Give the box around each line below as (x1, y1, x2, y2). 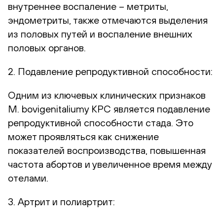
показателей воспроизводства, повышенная (8, 144, 206, 156)
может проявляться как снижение (8, 130, 159, 142)
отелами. (8, 172, 48, 184)
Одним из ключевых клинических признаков (8, 89, 206, 101)
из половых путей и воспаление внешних (8, 28, 192, 39)
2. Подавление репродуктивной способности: (8, 65, 213, 77)
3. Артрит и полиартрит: (8, 195, 115, 207)
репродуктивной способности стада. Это (8, 116, 193, 128)
